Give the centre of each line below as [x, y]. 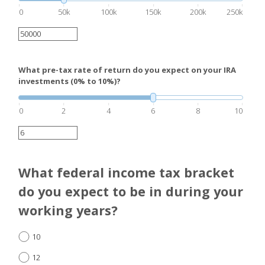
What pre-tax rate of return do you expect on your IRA [127, 70]
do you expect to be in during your [131, 192]
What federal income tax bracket [126, 173]
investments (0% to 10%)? [70, 81]
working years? [68, 211]
